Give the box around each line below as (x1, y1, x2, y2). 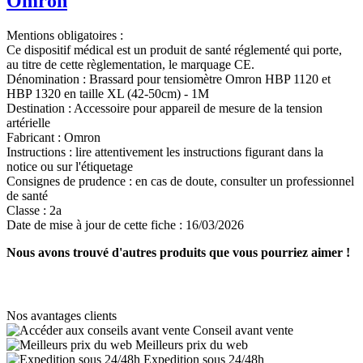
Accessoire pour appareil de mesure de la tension (74, 101, 322, 116)
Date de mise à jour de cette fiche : (6, 218, 186, 233)
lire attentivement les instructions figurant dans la (75, 145, 323, 160)
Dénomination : (6, 72, 89, 87)
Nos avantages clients (6, 309, 117, 323)
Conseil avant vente (193, 323, 293, 338)
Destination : (6, 101, 74, 116)
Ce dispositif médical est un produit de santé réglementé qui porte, (6, 43, 342, 58)
